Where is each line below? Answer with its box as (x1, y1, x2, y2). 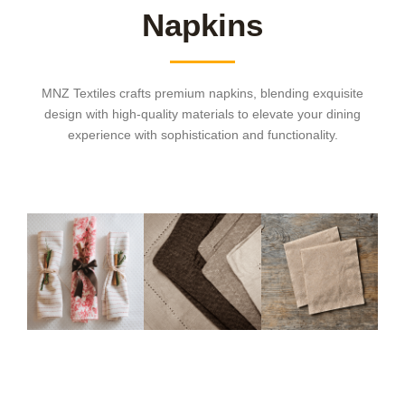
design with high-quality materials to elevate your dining (44, 107, 361, 122)
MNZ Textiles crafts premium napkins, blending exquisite (42, 86, 363, 101)
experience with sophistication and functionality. (67, 127, 338, 143)
